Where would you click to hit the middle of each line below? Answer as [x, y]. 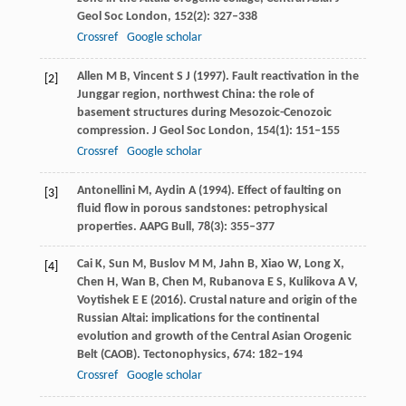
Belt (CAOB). [110, 355]
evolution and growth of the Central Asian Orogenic [214, 337]
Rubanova [237, 283]
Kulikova [312, 283]
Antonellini [106, 191]
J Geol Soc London [201, 131]
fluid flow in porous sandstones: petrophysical [202, 209]
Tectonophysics [184, 355]
